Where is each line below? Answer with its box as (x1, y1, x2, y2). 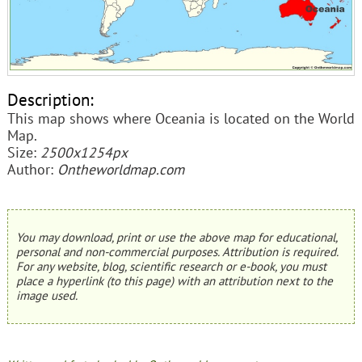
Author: (6, 160, 57, 179)
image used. (15, 287, 78, 303)
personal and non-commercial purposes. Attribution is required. (15, 243, 338, 259)
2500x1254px (40, 143, 128, 162)
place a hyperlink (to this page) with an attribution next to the (15, 272, 333, 288)
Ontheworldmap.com (57, 160, 184, 179)
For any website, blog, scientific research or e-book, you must (15, 258, 326, 274)
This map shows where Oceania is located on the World (6, 109, 355, 128)
